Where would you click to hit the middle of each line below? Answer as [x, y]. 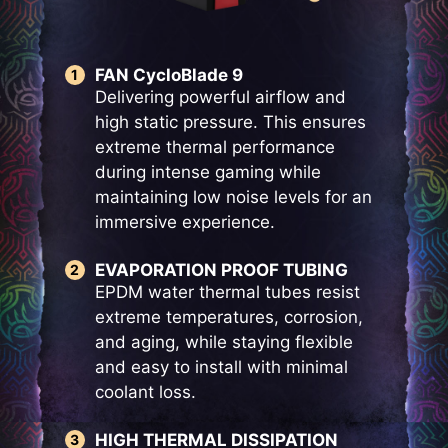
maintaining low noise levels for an [233, 197]
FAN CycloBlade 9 [168, 75]
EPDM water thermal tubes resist [227, 292]
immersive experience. [184, 222]
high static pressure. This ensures [230, 122]
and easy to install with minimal [221, 367]
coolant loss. [145, 392]
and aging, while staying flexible [223, 342]
